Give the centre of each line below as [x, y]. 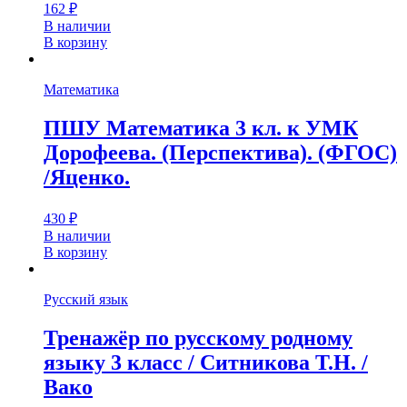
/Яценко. [87, 178]
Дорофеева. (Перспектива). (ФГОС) [220, 153]
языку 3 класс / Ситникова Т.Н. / [206, 363]
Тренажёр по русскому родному [198, 338]
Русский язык [86, 300]
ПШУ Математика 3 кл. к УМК [201, 129]
